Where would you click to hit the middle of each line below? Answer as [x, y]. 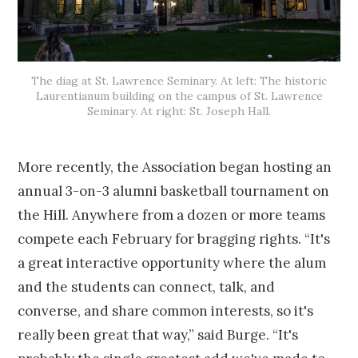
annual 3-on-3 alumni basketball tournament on [174, 191]
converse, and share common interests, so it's [166, 310]
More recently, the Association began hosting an [175, 167]
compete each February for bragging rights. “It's [174, 239]
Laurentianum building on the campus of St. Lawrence [179, 95]
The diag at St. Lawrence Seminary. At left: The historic [179, 80]
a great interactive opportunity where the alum [172, 263]
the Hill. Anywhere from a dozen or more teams [172, 215]
